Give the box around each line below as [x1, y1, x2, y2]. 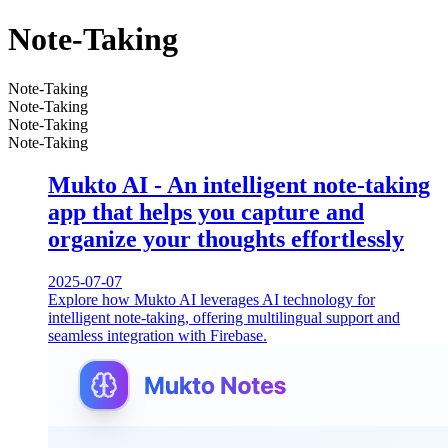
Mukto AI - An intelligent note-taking [48, 171, 430, 198]
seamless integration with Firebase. [48, 326, 267, 344]
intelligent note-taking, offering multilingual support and [48, 308, 400, 326]
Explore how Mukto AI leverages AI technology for [48, 290, 375, 308]
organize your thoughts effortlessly [48, 225, 404, 252]
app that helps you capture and [48, 198, 364, 225]
